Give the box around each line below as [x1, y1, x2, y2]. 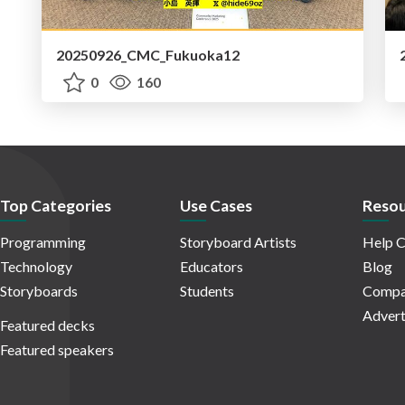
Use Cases [180, 196, 252, 216]
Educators [180, 258, 243, 276]
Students [180, 282, 234, 300]
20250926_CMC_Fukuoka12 [56, 46, 240, 64]
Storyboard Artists [180, 233, 297, 251]
